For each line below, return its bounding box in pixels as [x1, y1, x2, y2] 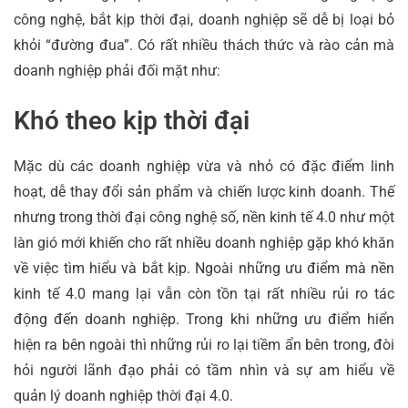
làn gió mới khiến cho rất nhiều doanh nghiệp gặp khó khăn [14, 233, 394, 251]
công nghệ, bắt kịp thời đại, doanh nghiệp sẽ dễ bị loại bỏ [14, 10, 394, 28]
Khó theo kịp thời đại [14, 105, 250, 136]
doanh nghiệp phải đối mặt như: [14, 61, 220, 79]
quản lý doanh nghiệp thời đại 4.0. [14, 386, 233, 404]
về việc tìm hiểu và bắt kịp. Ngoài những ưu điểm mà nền [14, 259, 394, 277]
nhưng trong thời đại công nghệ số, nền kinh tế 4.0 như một [14, 208, 394, 226]
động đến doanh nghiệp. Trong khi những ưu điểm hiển [14, 310, 394, 328]
